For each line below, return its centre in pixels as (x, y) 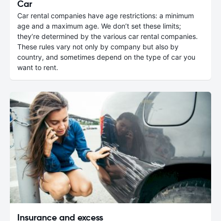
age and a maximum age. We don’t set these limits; (99, 26)
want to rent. (38, 67)
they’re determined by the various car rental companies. (108, 36)
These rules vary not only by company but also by (98, 46)
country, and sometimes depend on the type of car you (106, 57)
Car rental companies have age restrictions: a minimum (106, 15)
